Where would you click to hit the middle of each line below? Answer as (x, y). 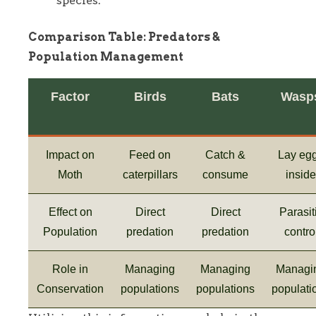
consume (225, 175)
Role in (70, 269)
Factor (70, 97)
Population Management (106, 57)
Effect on (70, 212)
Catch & (225, 155)
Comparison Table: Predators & (124, 37)
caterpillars (150, 175)
